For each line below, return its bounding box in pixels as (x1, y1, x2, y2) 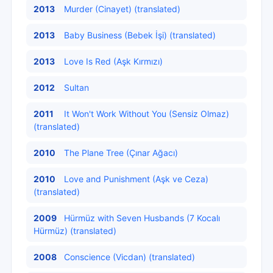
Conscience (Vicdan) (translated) (64, 252, 195, 262)
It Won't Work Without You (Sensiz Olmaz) (64, 108, 229, 119)
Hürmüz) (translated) (34, 225, 116, 236)
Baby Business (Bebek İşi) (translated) (64, 30, 216, 40)
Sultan (64, 82, 89, 93)
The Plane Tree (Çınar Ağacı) (64, 147, 178, 158)
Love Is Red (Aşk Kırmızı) (64, 56, 163, 66)
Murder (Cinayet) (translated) (64, 4, 180, 14)
